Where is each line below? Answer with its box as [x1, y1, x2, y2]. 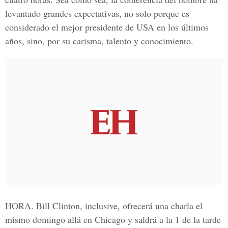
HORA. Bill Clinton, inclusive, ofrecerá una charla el [5, 199, 203, 212]
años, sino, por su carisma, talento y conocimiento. [5, 35, 193, 47]
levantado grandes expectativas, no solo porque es [5, 7, 189, 19]
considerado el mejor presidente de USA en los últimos [5, 21, 209, 33]
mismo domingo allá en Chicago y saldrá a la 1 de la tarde [5, 213, 221, 225]
